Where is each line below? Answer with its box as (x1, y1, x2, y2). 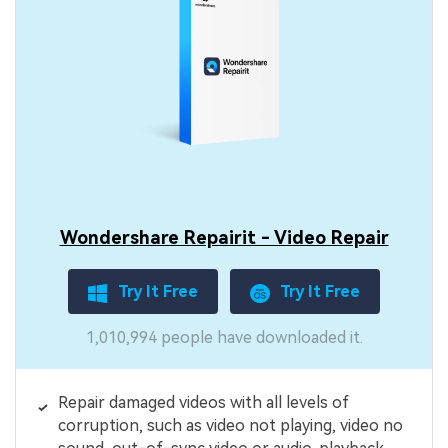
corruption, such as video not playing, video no (57, 415, 403, 435)
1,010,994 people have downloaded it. (85, 328, 363, 348)
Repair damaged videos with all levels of (57, 392, 349, 412)
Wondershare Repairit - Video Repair (59, 226, 389, 248)
